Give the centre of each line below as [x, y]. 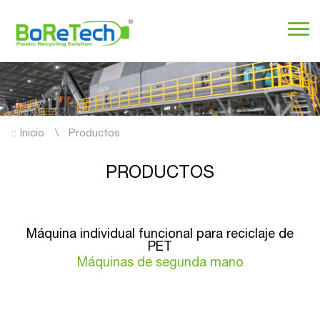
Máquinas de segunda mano [160, 264]
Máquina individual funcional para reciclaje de [160, 235]
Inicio [32, 134]
